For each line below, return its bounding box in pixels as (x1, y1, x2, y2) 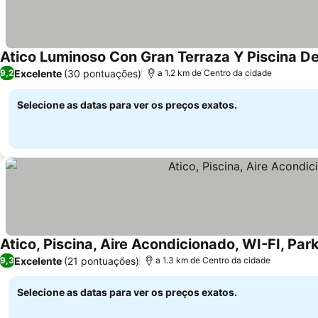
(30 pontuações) (64, 67, 141, 79)
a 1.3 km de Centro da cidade (155, 255, 270, 265)
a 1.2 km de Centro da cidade (158, 67, 272, 78)
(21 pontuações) (64, 254, 139, 267)
